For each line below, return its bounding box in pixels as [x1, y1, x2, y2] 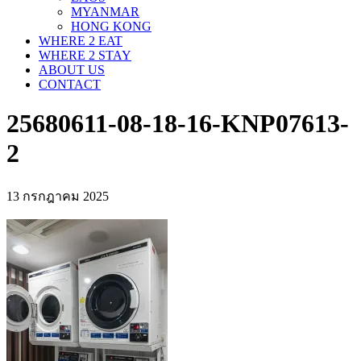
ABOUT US [39, 63, 105, 77]
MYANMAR [71, 5, 139, 19]
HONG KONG [71, 19, 151, 33]
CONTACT [39, 77, 101, 91]
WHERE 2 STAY [39, 48, 131, 62]
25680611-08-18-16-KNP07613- [6, 109, 349, 139]
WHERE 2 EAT [39, 34, 122, 48]
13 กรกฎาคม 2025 [6, 189, 109, 203]
